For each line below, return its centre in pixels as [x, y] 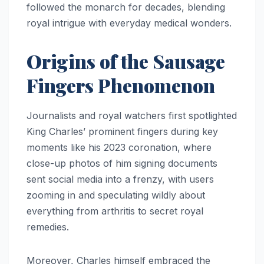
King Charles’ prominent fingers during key [122, 131]
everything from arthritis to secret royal [115, 211]
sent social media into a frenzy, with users [120, 179]
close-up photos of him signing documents [122, 163]
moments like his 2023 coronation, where [119, 147]
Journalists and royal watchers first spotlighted [132, 115]
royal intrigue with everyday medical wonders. [129, 23]
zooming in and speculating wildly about [116, 195]
